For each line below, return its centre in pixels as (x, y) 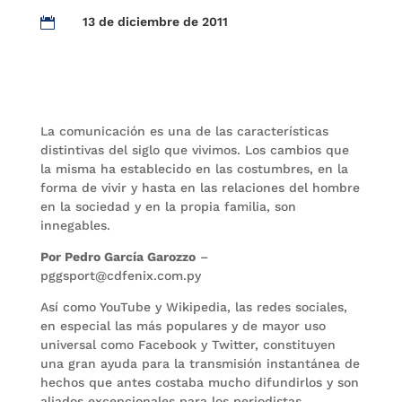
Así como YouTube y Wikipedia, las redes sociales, (193, 307)
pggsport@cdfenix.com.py (120, 275)
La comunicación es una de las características (184, 131)
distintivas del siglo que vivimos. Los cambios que (194, 150)
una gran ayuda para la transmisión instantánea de (200, 363)
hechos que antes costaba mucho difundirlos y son (199, 382)
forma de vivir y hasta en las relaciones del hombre (200, 188)
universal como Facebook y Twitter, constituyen (188, 345)
